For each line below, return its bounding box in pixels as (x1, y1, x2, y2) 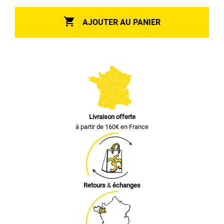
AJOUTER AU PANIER (82, 17, 160, 27)
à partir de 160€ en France (75, 122, 148, 130)
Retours (83, 181, 107, 189)
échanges (112, 181, 140, 189)
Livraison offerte (88, 112, 135, 120)
